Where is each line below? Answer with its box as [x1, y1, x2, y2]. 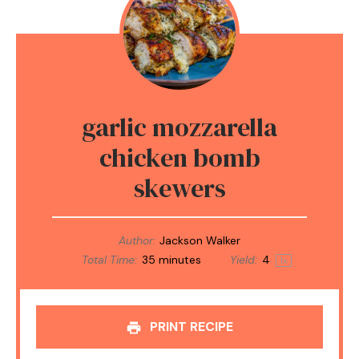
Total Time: [79, 252, 138, 268]
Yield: [226, 252, 257, 268]
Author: [118, 233, 155, 248]
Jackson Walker [159, 233, 241, 248]
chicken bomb [99, 140, 260, 176]
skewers [133, 171, 226, 207]
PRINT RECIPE [147, 318, 233, 336]
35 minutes [142, 252, 201, 268]
